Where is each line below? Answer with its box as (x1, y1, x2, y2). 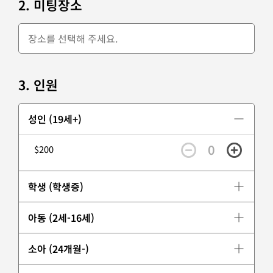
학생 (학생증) (28, 179, 83, 194)
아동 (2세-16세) (28, 210, 94, 225)
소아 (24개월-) (28, 241, 89, 256)
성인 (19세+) (28, 111, 82, 126)
